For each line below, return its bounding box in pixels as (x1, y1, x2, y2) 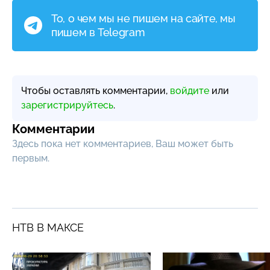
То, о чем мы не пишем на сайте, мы (51, 12, 236, 25)
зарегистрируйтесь (21, 99, 113, 111)
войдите (170, 85, 209, 96)
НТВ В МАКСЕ (12, 221, 84, 234)
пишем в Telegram (51, 26, 145, 39)
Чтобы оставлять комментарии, (21, 85, 170, 96)
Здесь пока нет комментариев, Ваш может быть (12, 138, 233, 149)
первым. (12, 152, 49, 164)
